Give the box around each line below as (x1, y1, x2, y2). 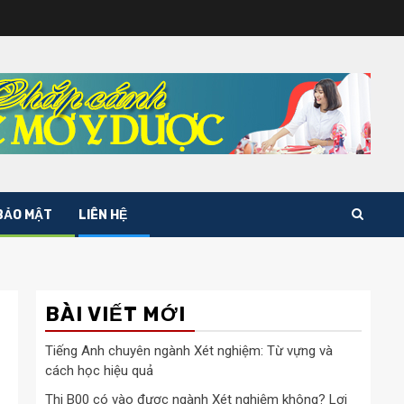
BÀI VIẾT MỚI (45, 301, 186, 326)
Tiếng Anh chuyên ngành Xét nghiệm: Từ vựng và (45, 342, 333, 359)
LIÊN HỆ (78, 207, 127, 223)
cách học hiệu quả (45, 362, 153, 379)
